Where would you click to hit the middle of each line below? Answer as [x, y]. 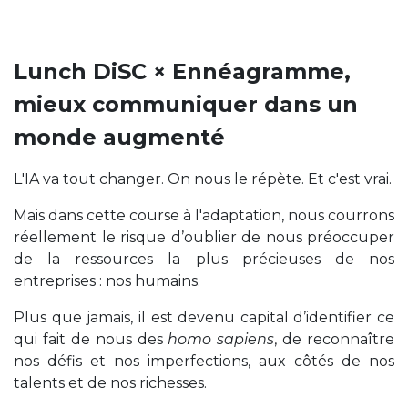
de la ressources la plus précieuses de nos [204, 259]
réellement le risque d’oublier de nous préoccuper [204, 237]
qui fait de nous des [91, 339]
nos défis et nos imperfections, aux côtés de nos [204, 361]
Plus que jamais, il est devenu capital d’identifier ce [204, 317]
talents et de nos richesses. [112, 382]
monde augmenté [119, 137]
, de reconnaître [334, 339]
